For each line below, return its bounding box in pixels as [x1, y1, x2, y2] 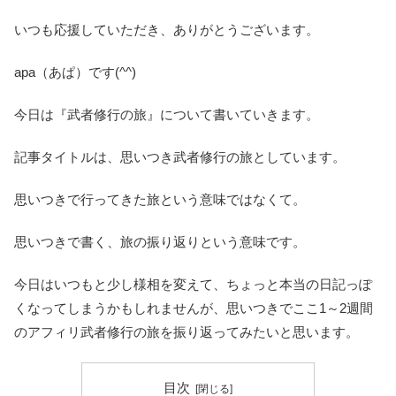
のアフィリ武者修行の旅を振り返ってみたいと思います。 [14, 324, 359, 339]
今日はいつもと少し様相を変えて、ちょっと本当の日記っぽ [14, 276, 372, 292]
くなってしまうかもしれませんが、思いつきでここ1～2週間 [14, 300, 373, 316]
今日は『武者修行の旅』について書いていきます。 [14, 106, 319, 122]
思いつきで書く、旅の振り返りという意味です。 [14, 233, 306, 249]
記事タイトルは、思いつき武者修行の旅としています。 [14, 148, 346, 164]
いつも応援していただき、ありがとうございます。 [14, 21, 319, 37]
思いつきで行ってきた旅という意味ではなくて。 [14, 191, 306, 207]
